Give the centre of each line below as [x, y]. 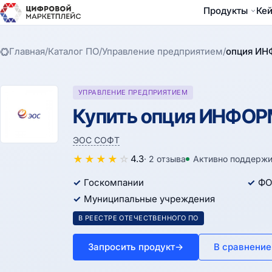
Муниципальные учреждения [149, 199]
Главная [27, 51]
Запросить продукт [131, 247]
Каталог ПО [73, 51]
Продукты [225, 11]
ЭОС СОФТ [96, 140]
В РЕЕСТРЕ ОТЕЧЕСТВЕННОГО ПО [138, 218]
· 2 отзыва [165, 159]
